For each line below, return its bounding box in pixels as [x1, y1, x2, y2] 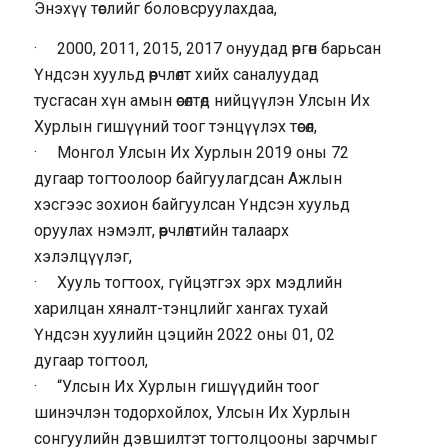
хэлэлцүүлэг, [33, 246, 132, 266]
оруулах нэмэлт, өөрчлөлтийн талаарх [33, 220, 289, 240]
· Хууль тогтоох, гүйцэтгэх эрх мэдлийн [33, 272, 342, 292]
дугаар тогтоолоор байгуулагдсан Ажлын [33, 168, 342, 188]
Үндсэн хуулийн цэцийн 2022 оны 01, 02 [33, 324, 335, 344]
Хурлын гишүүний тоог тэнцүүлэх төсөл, [33, 116, 317, 136]
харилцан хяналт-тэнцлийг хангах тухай [33, 298, 328, 318]
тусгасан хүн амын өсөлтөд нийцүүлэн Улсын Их [33, 90, 370, 110]
